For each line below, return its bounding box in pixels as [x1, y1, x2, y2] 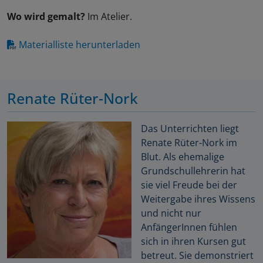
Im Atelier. [85, 10, 132, 23]
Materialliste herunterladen [19, 38, 140, 52]
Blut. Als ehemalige [141, 150, 224, 164]
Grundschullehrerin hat [141, 164, 245, 178]
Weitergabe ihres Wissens [141, 193, 255, 206]
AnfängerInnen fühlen [141, 221, 237, 234]
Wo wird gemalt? [7, 10, 85, 23]
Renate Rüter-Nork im [141, 136, 237, 150]
